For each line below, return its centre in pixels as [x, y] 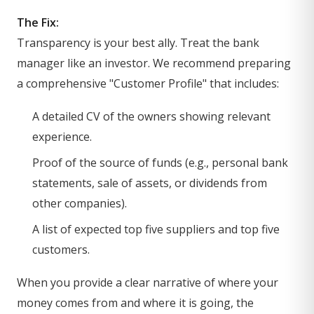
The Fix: [38, 22]
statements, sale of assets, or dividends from [150, 183]
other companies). [80, 203]
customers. [61, 250]
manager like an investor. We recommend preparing [154, 63]
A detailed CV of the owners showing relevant [151, 116]
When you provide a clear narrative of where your [148, 282]
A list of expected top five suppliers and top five [156, 229]
